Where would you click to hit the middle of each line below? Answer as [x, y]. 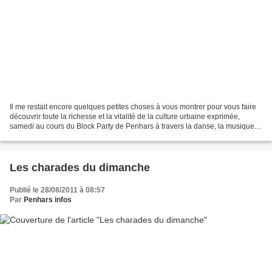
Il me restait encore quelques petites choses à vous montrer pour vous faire [133, 107]
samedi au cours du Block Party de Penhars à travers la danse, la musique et [136, 127]
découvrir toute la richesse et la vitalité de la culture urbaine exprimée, [125, 117]
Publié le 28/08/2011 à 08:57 [57, 190]
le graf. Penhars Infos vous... [56, 136]
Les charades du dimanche [80, 168]
